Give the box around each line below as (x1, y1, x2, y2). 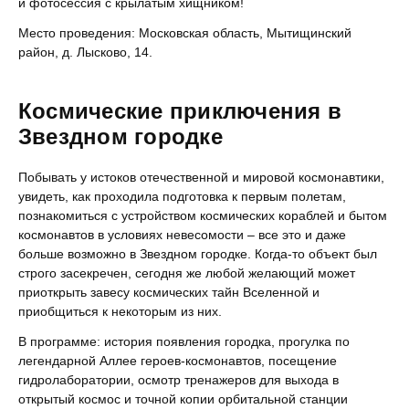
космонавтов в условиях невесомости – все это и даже (18, 227, 346, 242)
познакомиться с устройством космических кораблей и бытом (18, 208, 387, 223)
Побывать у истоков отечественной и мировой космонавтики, (18, 170, 384, 184)
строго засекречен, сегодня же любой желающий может (18, 266, 355, 280)
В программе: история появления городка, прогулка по (18, 334, 350, 349)
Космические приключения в (18, 99, 341, 123)
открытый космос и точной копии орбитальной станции (18, 392, 348, 406)
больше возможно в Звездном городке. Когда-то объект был (18, 246, 377, 261)
